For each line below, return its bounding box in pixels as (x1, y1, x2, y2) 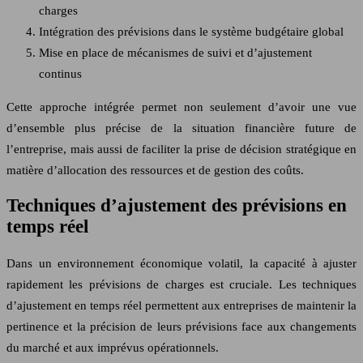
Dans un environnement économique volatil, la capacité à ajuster (6, 256, 357, 270)
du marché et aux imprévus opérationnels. (6, 340, 219, 354)
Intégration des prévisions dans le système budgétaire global (39, 24, 344, 38)
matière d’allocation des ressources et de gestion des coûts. (6, 163, 304, 177)
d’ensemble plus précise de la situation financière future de (6, 121, 357, 135)
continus (39, 66, 82, 80)
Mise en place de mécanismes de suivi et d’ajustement (39, 45, 312, 59)
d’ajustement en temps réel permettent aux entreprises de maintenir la (6, 298, 357, 312)
